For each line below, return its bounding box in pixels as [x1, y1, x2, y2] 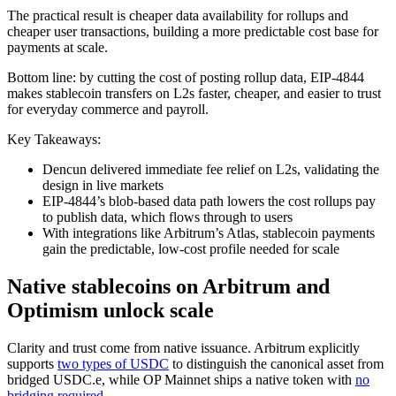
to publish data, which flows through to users [42, 209, 293, 225]
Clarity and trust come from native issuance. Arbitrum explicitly [7, 339, 360, 355]
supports [7, 355, 57, 371]
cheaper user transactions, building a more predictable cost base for [7, 23, 378, 39]
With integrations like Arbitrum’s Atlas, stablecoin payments [42, 225, 375, 240]
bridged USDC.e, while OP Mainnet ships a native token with [7, 371, 355, 387]
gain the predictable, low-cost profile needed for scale [42, 240, 339, 256]
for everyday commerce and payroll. [7, 101, 209, 117]
